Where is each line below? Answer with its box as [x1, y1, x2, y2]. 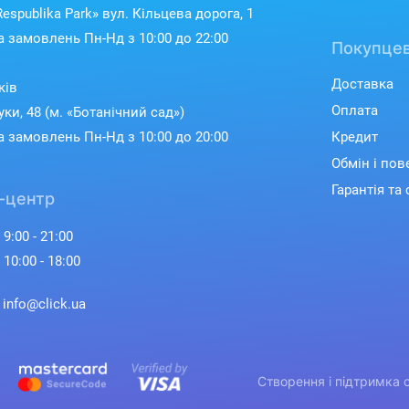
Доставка [331, 76, 393, 92]
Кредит [331, 129, 378, 145]
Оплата [331, 102, 378, 119]
